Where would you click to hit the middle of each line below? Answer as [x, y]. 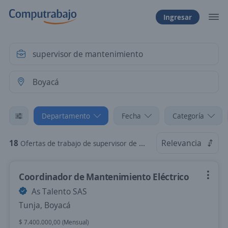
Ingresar [178, 17]
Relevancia [181, 143]
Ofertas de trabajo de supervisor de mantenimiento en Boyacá [80, 143]
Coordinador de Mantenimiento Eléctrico [104, 177]
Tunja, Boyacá [45, 205]
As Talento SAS [58, 191]
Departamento [66, 116]
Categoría [188, 116]
